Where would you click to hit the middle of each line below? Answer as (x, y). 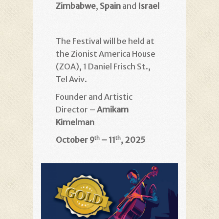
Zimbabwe (76, 6)
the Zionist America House (106, 54)
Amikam (113, 109)
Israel (149, 6)
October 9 (75, 140)
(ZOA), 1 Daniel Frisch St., (103, 66)
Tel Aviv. (71, 79)
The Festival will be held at (105, 41)
